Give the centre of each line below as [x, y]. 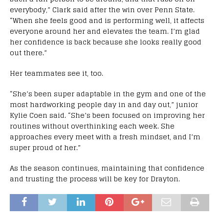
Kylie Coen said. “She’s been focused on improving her [107, 115]
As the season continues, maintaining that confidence [107, 168]
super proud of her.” [45, 147]
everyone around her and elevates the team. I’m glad [105, 31]
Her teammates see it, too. [56, 73]
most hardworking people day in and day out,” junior [104, 104]
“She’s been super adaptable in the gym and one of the [108, 93]
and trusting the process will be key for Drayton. [95, 178]
